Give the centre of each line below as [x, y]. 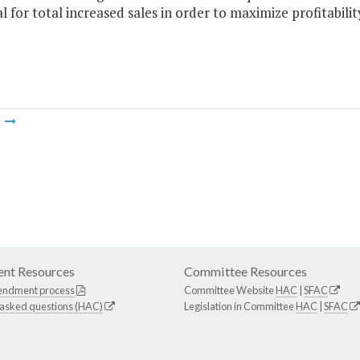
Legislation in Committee [240, 307]
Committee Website [230, 290]
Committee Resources [245, 272]
